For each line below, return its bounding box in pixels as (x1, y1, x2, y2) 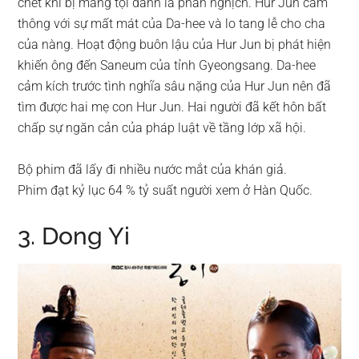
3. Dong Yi (18, 222, 131, 251)
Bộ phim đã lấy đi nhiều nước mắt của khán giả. (18, 162, 288, 178)
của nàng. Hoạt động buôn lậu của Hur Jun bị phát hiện (18, 37, 332, 53)
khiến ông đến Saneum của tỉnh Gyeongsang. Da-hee (18, 58, 317, 74)
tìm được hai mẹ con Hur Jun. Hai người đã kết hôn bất (18, 99, 327, 115)
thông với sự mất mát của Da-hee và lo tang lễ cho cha (18, 16, 326, 32)
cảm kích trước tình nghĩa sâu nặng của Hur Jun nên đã (18, 79, 332, 95)
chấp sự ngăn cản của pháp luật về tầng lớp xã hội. (18, 120, 307, 136)
